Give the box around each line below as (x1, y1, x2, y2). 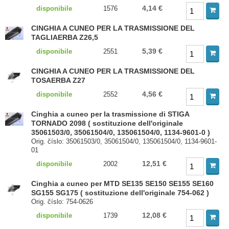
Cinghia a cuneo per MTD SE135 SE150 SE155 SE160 (31, 179, 214, 188)
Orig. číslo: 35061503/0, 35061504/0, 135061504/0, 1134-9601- (31, 138, 217, 145)
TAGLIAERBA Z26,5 (31, 33, 99, 41)
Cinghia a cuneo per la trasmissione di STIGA (31, 110, 190, 118)
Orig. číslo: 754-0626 (31, 198, 94, 205)
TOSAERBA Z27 (31, 76, 86, 84)
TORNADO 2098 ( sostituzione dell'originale (31, 119, 184, 127)
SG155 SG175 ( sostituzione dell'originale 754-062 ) (31, 189, 210, 197)
